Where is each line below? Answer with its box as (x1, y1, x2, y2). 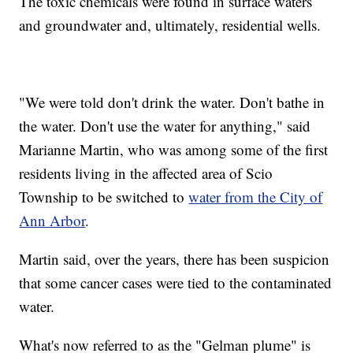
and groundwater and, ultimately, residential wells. (19, 15, 321, 35)
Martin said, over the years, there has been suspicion (19, 249, 330, 269)
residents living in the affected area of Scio (19, 163, 273, 184)
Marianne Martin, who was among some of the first (19, 139, 329, 160)
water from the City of (188, 187, 323, 207)
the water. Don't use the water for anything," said (19, 116, 311, 136)
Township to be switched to (19, 187, 189, 207)
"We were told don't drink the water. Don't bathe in (19, 92, 325, 113)
